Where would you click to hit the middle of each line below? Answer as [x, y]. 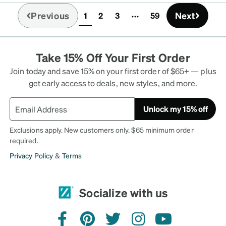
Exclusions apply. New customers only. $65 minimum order [102, 130]
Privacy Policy [31, 156]
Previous [50, 16]
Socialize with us [124, 192]
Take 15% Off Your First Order [113, 58]
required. [24, 140]
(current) [101, 21]
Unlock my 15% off [175, 109]
